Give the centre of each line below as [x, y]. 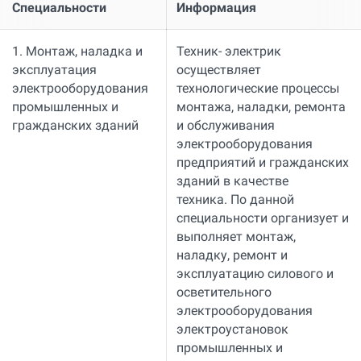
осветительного [224, 292]
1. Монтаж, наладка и [77, 51]
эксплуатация [54, 69]
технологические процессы [257, 88]
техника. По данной [235, 199]
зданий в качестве [232, 180]
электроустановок [232, 329]
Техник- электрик [228, 51]
